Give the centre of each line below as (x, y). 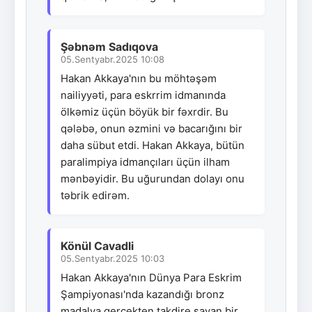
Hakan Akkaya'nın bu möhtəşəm (139, 78)
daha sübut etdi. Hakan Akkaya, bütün (153, 145)
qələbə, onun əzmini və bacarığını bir (151, 128)
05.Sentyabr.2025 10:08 (112, 59)
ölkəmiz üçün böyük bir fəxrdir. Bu (145, 111)
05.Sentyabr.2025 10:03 (112, 258)
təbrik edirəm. (95, 195)
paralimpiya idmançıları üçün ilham (145, 162)
